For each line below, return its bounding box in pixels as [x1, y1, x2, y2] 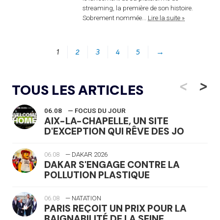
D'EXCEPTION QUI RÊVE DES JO [44, 125, 184, 138]
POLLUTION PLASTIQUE [44, 169, 150, 182]
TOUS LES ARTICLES [12, 81, 143, 100]
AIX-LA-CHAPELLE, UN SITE [44, 115, 168, 128]
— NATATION [65, 194, 101, 202]
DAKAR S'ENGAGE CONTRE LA [44, 159, 180, 171]
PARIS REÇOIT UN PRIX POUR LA [44, 202, 187, 215]
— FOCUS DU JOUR [68, 107, 126, 115]
